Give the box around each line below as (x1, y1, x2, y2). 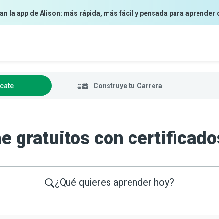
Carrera (136, 82, 162, 89)
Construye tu (93, 82, 135, 89)
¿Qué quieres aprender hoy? (55, 176, 174, 188)
